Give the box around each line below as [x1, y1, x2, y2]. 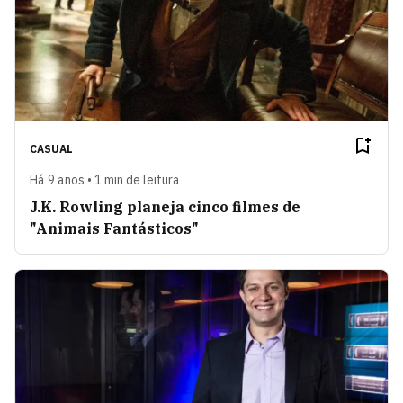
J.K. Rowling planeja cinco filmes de [30, 198, 300, 217]
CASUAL [30, 142, 73, 157]
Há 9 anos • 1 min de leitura [30, 172, 180, 189]
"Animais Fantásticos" [30, 219, 199, 238]
